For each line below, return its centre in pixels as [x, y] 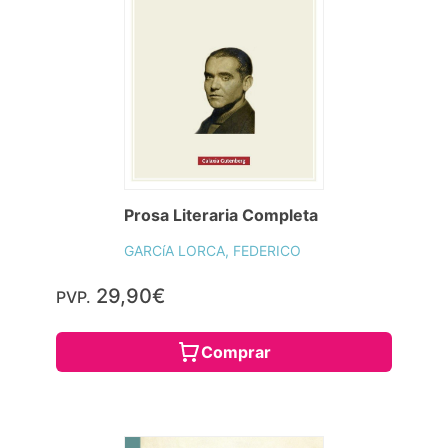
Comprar [236, 352]
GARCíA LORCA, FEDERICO [212, 251]
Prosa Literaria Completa [221, 215]
